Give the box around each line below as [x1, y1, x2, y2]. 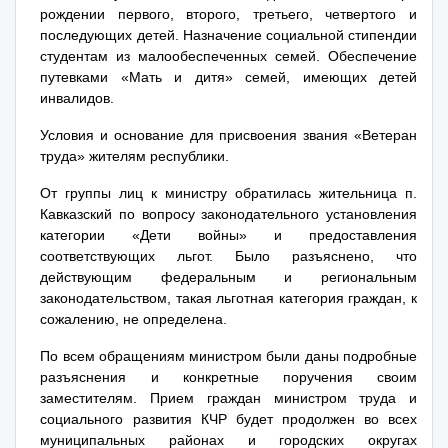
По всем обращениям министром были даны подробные [40, 348, 417, 364]
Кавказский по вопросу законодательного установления [40, 206, 417, 222]
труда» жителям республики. [40, 148, 230, 164]
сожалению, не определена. [40, 311, 228, 327]
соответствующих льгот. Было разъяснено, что [40, 248, 417, 264]
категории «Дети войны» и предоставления [40, 227, 417, 243]
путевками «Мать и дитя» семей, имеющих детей [40, 69, 417, 85]
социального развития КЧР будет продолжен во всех [40, 411, 417, 427]
